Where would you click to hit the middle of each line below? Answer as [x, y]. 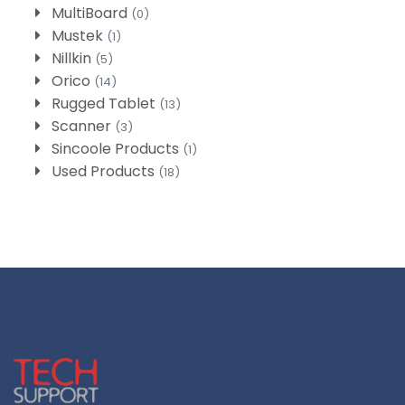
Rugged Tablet [105, 104]
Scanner [83, 127]
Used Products [105, 172]
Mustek [79, 36]
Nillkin [73, 59]
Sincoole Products [117, 149]
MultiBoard [91, 14]
